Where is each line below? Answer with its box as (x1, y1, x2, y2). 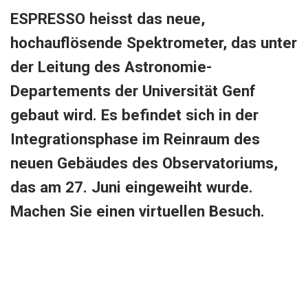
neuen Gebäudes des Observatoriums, (10, 154, 278, 172)
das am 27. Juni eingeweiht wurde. (10, 178, 253, 196)
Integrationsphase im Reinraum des (10, 130, 260, 148)
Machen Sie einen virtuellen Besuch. (10, 202, 265, 220)
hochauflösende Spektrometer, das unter (10, 34, 297, 52)
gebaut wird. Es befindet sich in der (10, 106, 258, 124)
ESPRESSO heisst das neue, (10, 10, 205, 27)
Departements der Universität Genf (10, 82, 256, 100)
